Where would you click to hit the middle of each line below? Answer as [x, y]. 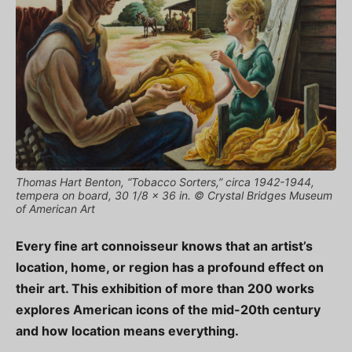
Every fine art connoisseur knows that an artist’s [164, 246]
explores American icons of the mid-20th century [168, 309]
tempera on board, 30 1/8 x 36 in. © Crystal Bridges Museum [174, 195]
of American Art [55, 208]
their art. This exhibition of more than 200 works [165, 288]
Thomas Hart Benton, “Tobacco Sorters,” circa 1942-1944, [165, 181]
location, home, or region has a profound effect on [170, 267]
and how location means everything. [127, 330]
